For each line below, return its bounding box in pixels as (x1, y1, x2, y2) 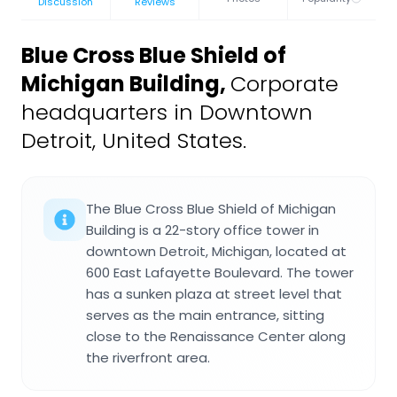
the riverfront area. (86, 347, 210, 367)
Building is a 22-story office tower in (86, 220, 319, 239)
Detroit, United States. (21, 125, 246, 155)
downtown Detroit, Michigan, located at (86, 241, 346, 261)
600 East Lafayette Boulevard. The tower (86, 262, 354, 282)
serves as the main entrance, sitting (86, 305, 324, 324)
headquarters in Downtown (21, 97, 313, 127)
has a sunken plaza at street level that (86, 284, 342, 303)
